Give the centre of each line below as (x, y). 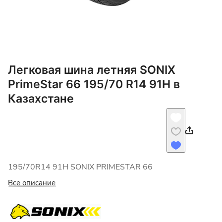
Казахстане (41, 99)
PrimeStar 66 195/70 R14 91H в (94, 84)
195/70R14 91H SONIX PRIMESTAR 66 (80, 167)
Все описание (32, 183)
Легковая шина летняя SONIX (92, 70)
